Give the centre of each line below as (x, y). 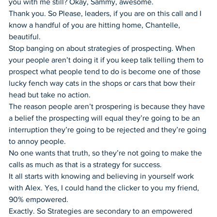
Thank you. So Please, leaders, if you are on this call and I (106, 13)
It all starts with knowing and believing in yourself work (102, 176)
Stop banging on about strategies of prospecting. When (103, 48)
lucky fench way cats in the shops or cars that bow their (103, 83)
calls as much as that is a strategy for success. (85, 164)
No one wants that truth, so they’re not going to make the (106, 153)
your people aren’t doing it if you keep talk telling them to (107, 60)
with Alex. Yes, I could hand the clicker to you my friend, (105, 187)
